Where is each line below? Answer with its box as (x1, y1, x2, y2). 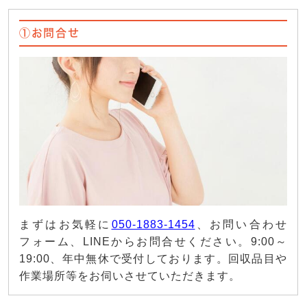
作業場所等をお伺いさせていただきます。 (19, 270, 241, 282)
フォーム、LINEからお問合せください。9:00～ (19, 236, 287, 248)
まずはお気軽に (19, 219, 112, 231)
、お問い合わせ (195, 219, 287, 231)
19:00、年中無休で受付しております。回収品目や (19, 253, 287, 265)
